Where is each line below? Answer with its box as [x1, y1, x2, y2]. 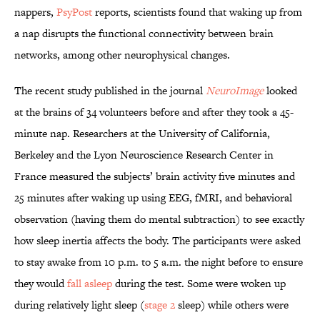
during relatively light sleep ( [14, 297, 144, 313]
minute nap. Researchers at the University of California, [14, 126, 270, 141]
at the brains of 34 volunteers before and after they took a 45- [14, 104, 294, 120]
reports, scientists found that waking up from [92, 4, 302, 20]
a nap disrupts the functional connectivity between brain [14, 26, 274, 41]
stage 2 [144, 297, 175, 313]
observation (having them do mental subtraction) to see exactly [14, 211, 304, 227]
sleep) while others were [175, 297, 289, 313]
